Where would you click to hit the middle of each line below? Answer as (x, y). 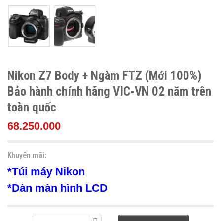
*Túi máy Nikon (48, 171)
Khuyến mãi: (27, 155)
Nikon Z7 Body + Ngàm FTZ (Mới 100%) (105, 76)
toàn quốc (32, 107)
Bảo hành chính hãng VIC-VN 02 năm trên (109, 92)
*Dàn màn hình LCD (57, 188)
